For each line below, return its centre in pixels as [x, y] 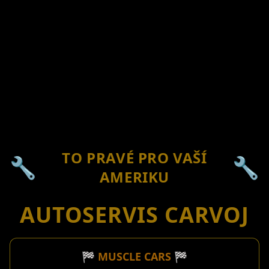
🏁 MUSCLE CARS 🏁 [134, 256]
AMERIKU [134, 177]
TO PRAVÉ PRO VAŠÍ [134, 157]
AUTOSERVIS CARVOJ [134, 214]
